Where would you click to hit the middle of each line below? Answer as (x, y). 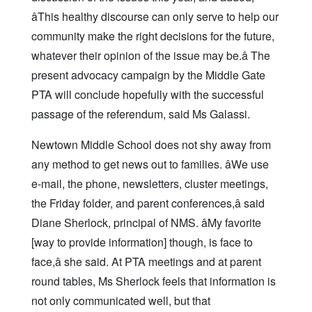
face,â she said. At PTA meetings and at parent (146, 262)
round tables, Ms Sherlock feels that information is (154, 281)
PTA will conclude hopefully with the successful (148, 95)
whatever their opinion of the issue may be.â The (151, 56)
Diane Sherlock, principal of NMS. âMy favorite (146, 223)
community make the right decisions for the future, (153, 36)
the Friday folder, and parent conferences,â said (148, 203)
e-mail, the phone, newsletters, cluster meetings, (150, 184)
